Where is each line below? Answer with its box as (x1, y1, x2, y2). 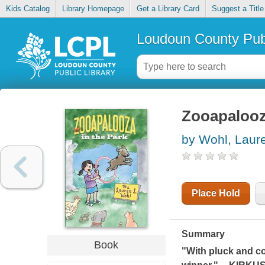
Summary (181, 229, 225, 240)
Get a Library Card (136, 4, 199, 14)
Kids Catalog (5, 4, 50, 14)
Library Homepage (62, 4, 124, 14)
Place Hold (191, 188, 240, 199)
